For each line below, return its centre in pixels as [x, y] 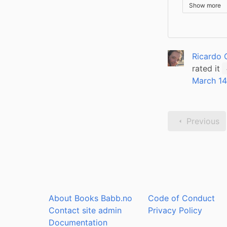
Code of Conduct [181, 198]
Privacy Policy [175, 210]
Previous [203, 121]
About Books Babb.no [90, 198]
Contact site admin [85, 210]
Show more [205, 5]
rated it [206, 68]
